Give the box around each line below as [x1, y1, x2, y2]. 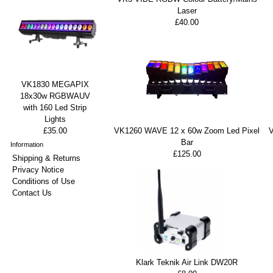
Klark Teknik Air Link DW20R [136, 257, 238, 267]
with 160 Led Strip [23, 103, 87, 112]
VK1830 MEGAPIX [21, 80, 89, 89]
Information [10, 141, 43, 148]
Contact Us [12, 188, 52, 197]
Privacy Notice [12, 165, 64, 174]
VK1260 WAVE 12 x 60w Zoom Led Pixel [114, 126, 260, 135]
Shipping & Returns [12, 154, 80, 163]
